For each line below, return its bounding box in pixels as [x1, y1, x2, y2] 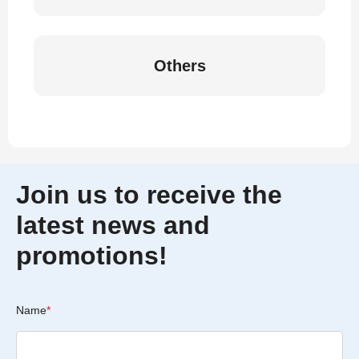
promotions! [16, 241, 167, 270]
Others [153, 57, 206, 75]
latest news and [16, 211, 210, 240]
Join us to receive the [16, 180, 282, 209]
